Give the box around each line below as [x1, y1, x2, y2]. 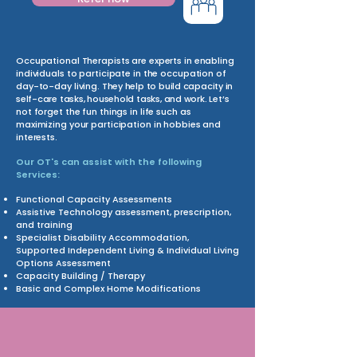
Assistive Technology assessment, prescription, [16, 205, 231, 218]
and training [16, 218, 73, 231]
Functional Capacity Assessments [16, 192, 175, 206]
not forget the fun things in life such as [16, 104, 191, 118]
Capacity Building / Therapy [16, 269, 145, 282]
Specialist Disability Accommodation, [16, 230, 189, 244]
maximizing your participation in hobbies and [16, 117, 222, 131]
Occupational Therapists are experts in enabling [16, 53, 234, 67]
